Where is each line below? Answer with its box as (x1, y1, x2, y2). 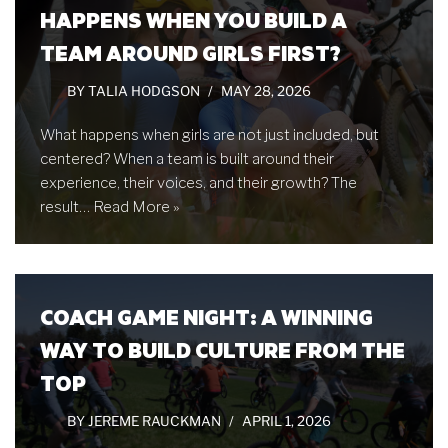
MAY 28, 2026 (221, 83, 311, 99)
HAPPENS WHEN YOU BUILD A (40, 5, 347, 34)
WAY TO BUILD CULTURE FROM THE (40, 335, 405, 364)
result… (40, 198, 93, 216)
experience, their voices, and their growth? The (40, 174, 357, 192)
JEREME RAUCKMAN (88, 413, 221, 429)
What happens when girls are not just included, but (40, 126, 379, 144)
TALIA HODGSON (88, 83, 200, 99)
